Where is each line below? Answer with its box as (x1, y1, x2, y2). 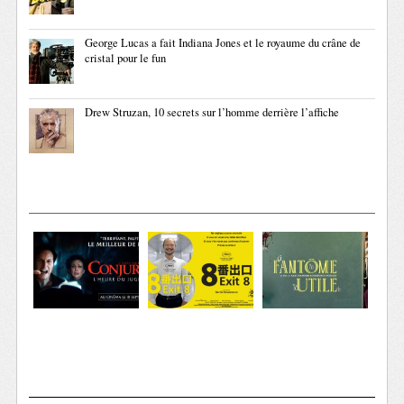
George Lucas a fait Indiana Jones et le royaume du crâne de (85, 34, 362, 50)
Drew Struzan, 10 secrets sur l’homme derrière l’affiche (85, 104, 340, 120)
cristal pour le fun (85, 50, 167, 66)
